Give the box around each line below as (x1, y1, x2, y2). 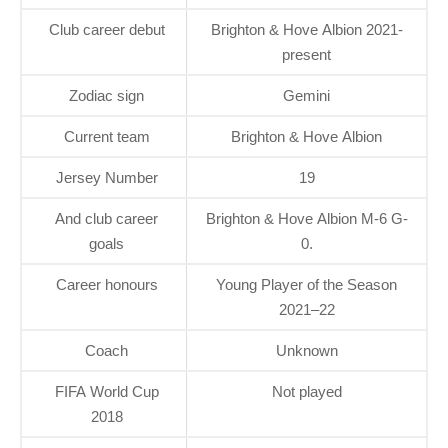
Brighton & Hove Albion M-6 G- (205, 209, 408, 227)
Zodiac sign (69, 86, 144, 104)
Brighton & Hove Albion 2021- (210, 20, 403, 38)
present (282, 45, 331, 63)
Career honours (55, 275, 158, 293)
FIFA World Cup (54, 382, 159, 400)
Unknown (275, 341, 338, 359)
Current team (63, 127, 150, 145)
